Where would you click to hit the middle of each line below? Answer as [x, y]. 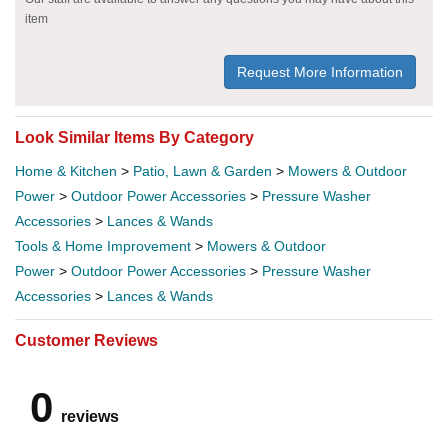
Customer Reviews [86, 340]
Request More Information [320, 71]
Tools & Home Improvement [103, 245]
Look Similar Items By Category [134, 137]
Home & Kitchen [66, 170]
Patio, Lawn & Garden [202, 170]
